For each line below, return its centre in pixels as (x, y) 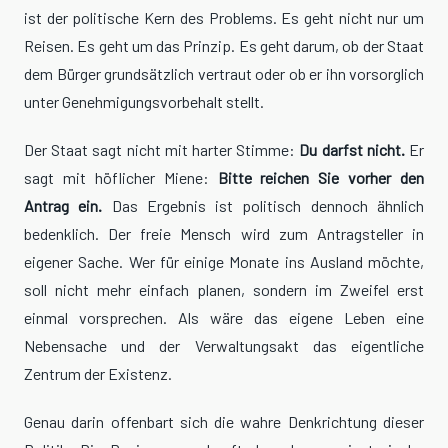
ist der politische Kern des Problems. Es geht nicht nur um (224, 18)
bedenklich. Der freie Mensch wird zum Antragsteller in (224, 234)
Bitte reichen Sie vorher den (320, 178)
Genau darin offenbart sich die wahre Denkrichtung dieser (224, 422)
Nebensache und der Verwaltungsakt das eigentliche (224, 346)
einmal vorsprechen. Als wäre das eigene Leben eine (224, 318)
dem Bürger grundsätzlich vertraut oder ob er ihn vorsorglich (224, 74)
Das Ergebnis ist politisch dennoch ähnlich (263, 206)
